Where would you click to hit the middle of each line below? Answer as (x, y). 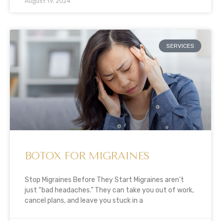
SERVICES (180, 46)
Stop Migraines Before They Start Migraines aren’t (104, 180)
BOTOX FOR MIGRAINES (87, 156)
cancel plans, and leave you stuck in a (84, 200)
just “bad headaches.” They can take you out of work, (109, 190)
